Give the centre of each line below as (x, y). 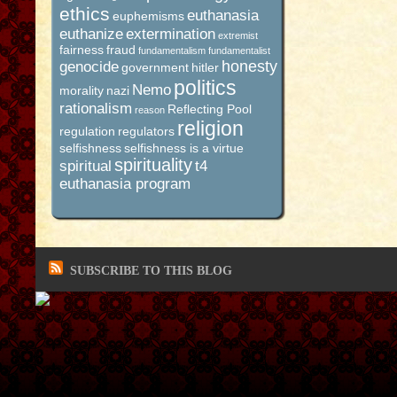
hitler (205, 67)
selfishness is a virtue (184, 148)
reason (150, 110)
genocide (89, 66)
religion (210, 128)
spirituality (153, 165)
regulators (146, 131)
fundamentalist (239, 51)
